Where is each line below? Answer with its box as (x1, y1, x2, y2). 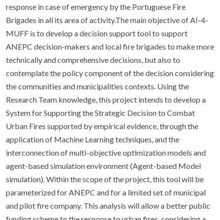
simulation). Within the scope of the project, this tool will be (6, 174, 204, 184)
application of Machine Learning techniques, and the (6, 135, 179, 144)
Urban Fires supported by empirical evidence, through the (6, 121, 198, 131)
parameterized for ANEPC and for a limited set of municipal (6, 188, 206, 197)
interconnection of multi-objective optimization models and (6, 148, 206, 157)
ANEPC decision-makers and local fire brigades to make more (6, 42, 214, 51)
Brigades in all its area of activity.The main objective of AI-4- (6, 15, 208, 25)
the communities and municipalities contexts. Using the (6, 82, 189, 91)
